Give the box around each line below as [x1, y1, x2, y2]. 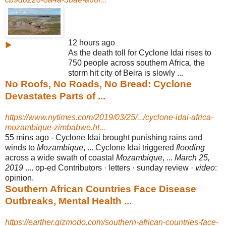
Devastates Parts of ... [5, 90, 105, 101]
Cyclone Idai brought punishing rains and [55, 133, 202, 142]
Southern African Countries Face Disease [5, 183, 196, 194]
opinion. [5, 173, 34, 182]
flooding [176, 143, 205, 152]
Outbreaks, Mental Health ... [5, 195, 132, 206]
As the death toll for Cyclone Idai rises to [68, 48, 211, 57]
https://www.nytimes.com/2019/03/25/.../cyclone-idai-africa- [5, 112, 213, 122]
